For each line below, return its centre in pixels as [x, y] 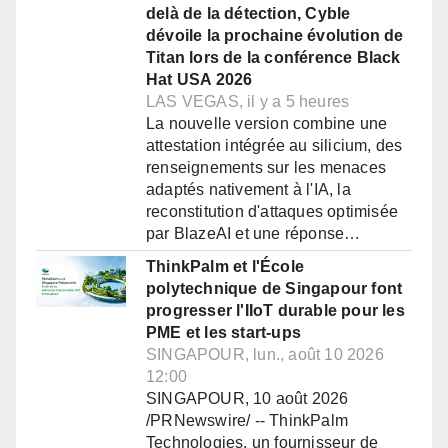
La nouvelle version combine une [267, 124]
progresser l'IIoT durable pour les [275, 311]
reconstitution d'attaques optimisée [272, 212]
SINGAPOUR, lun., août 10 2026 [265, 355]
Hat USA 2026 [199, 80]
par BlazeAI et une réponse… [253, 234]
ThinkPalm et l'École [225, 267]
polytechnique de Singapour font [274, 289]
